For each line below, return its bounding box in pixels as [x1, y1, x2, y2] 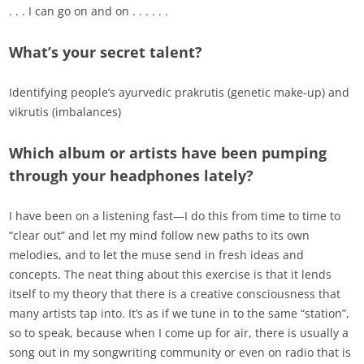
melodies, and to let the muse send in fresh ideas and [9, 247, 305, 263]
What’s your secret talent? [9, 42, 203, 63]
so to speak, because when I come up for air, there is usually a [9, 325, 349, 341]
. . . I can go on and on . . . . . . [9, 3, 169, 19]
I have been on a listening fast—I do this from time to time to [9, 208, 341, 224]
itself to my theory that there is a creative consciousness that [9, 286, 341, 302]
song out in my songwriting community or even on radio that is [9, 344, 352, 361]
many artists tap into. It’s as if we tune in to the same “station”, [9, 305, 350, 322]
